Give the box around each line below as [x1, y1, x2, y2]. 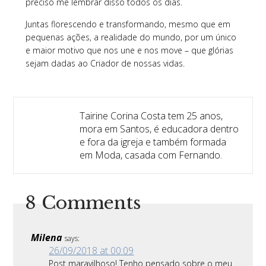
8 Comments [25, 192, 141, 214]
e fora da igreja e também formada [79, 135, 226, 149]
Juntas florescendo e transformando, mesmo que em [25, 18, 230, 30]
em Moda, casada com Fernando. [79, 148, 222, 162]
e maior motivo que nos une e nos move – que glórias [25, 45, 233, 56]
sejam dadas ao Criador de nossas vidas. [25, 58, 185, 69]
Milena [31, 231, 63, 245]
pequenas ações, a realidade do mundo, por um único [25, 31, 236, 43]
